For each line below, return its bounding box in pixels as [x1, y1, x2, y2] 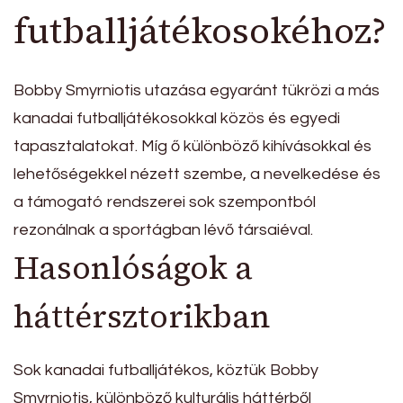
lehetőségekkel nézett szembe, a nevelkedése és [13, 165, 381, 183]
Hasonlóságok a [13, 246, 253, 290]
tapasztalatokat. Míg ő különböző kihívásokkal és [13, 137, 372, 155]
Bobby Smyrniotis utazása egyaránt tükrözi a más [13, 81, 380, 99]
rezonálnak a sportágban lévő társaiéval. [13, 220, 313, 238]
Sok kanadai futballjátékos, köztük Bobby [13, 362, 318, 380]
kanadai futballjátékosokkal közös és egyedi [13, 109, 340, 127]
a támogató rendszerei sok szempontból [13, 193, 316, 210]
